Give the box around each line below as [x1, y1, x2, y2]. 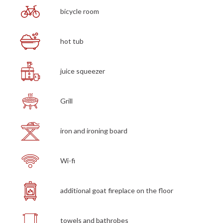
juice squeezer [60, 67, 105, 76]
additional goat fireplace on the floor [60, 186, 173, 195]
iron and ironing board [60, 126, 127, 135]
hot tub [60, 37, 84, 46]
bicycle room [60, 7, 99, 16]
